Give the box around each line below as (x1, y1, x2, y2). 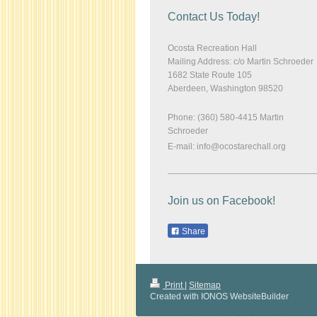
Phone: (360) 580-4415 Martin (168, 113, 284, 123)
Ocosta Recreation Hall (168, 43, 257, 54)
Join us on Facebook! (168, 195, 275, 207)
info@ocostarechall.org (197, 142, 286, 152)
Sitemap (189, 280, 221, 291)
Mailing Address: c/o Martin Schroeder (168, 57, 313, 67)
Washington (210, 83, 256, 94)
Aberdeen (168, 83, 206, 94)
